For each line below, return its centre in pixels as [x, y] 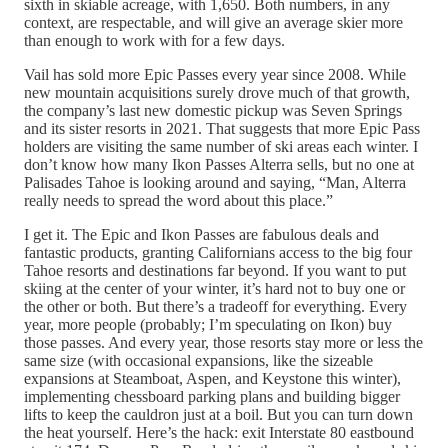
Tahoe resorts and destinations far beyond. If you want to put [215, 271]
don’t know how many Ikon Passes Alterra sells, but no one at [219, 165]
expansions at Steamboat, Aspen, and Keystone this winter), [212, 379]
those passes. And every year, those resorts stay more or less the [223, 343]
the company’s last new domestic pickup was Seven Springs [213, 111]
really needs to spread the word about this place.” [178, 201]
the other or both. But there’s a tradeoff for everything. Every [215, 307]
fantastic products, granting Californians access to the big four [218, 253]
